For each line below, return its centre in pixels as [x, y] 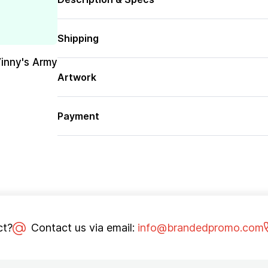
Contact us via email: [83, 228]
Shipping [78, 38]
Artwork [77, 77]
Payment [78, 116]
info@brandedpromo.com [200, 228]
